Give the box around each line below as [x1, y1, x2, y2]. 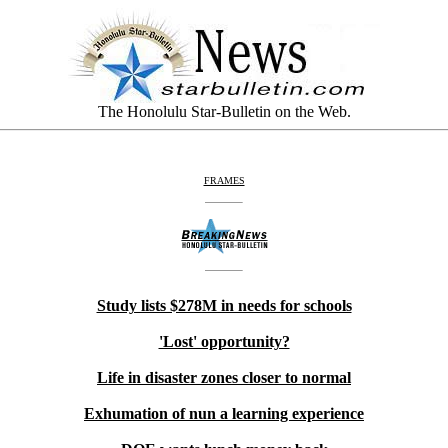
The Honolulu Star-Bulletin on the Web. [97, 103, 351, 120]
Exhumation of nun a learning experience [84, 405, 364, 422]
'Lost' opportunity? [158, 333, 290, 350]
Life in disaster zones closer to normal [97, 369, 351, 386]
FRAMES [203, 175, 245, 186]
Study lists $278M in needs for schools [96, 297, 352, 314]
